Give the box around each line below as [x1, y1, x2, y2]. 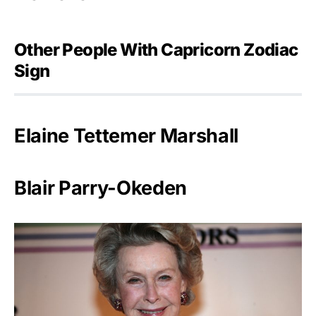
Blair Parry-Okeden [14, 176, 187, 200]
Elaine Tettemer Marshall [14, 124, 238, 148]
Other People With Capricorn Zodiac [14, 39, 298, 61]
